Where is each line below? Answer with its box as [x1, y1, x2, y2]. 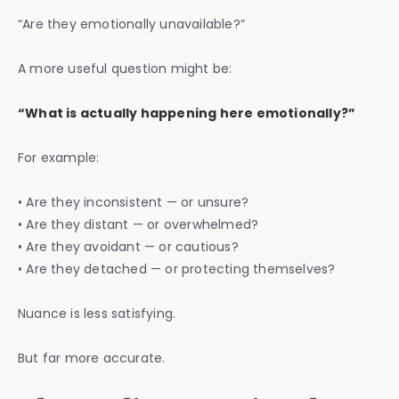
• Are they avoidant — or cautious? [18, 238, 239, 256]
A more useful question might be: [18, 60, 232, 77]
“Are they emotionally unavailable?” [18, 15, 245, 33]
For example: [18, 149, 100, 167]
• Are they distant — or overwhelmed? [18, 216, 259, 233]
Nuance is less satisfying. [18, 305, 176, 322]
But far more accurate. [18, 349, 166, 367]
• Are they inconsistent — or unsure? [18, 193, 249, 211]
